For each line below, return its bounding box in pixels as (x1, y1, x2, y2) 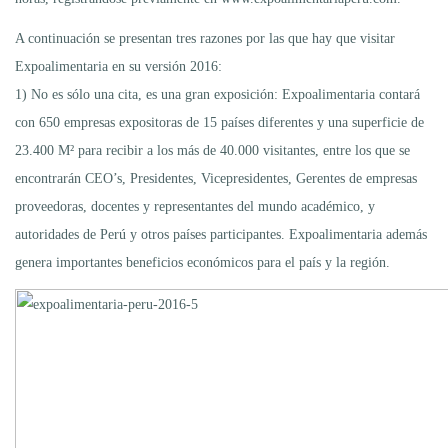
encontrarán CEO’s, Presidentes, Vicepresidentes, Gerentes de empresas (15, 170, 417, 186)
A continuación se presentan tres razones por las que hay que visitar (15, 30, 395, 46)
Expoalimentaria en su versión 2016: (15, 58, 222, 74)
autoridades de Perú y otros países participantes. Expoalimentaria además (15, 226, 427, 242)
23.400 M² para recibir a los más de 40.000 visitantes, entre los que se (15, 142, 410, 158)
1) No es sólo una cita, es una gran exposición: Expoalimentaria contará (15, 86, 420, 102)
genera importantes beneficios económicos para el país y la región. (15, 254, 390, 270)
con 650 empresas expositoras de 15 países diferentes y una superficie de (15, 114, 424, 130)
